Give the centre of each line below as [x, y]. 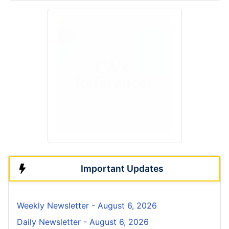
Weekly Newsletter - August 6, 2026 [87, 206]
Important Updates [122, 169]
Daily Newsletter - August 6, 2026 [83, 222]
